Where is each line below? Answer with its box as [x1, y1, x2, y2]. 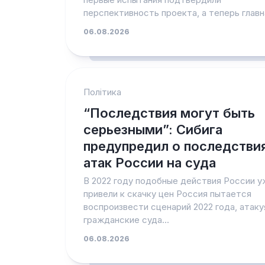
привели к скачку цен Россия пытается [83, 188, 251, 199]
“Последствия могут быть [83, 105, 255, 121]
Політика [83, 86, 121, 98]
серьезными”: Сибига [83, 122, 222, 137]
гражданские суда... [83, 214, 169, 225]
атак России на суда [83, 155, 216, 170]
